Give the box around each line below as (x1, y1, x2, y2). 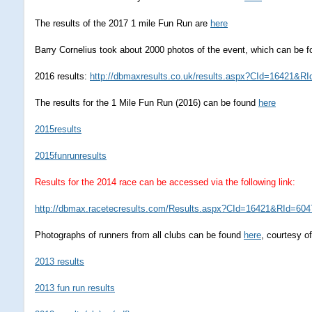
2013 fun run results (35, 283, 115, 293)
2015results (35, 124, 81, 134)
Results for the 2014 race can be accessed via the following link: (35, 177, 295, 187)
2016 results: (35, 71, 90, 81)
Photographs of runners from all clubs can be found (35, 230, 244, 240)
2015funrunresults (35, 150, 107, 161)
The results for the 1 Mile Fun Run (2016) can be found (35, 97, 258, 108)
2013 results (35, 256, 84, 267)
